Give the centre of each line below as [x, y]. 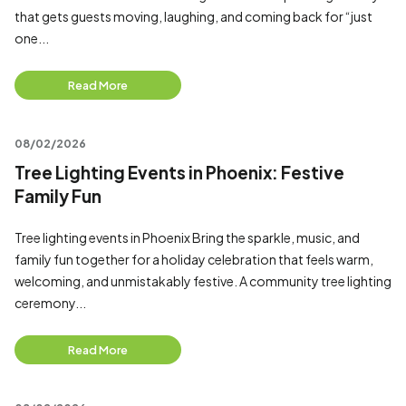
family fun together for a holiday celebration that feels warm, [194, 259]
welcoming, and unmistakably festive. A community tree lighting [203, 281]
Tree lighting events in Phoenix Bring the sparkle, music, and [187, 237]
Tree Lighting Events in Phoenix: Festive [179, 173]
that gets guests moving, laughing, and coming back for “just [193, 16]
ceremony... [50, 303]
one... [32, 38]
